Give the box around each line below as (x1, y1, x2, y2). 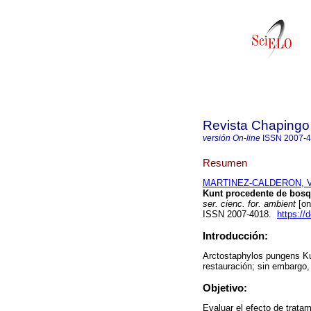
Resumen (203, 156, 247, 169)
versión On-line (203, 133, 260, 143)
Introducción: (203, 230, 268, 242)
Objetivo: (203, 282, 247, 294)
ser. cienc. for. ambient (203, 199, 296, 210)
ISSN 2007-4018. (203, 209, 277, 220)
